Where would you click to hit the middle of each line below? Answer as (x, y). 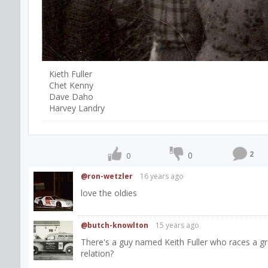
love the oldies (109, 193)
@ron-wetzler (107, 176)
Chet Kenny (71, 85)
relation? (97, 253)
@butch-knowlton (115, 225)
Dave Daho (71, 96)
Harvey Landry (77, 108)
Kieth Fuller (71, 74)
